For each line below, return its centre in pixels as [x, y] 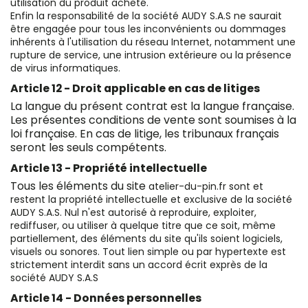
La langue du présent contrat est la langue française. [152, 106]
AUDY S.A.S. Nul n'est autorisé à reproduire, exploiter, [133, 212]
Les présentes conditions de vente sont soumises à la [153, 120]
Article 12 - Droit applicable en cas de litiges [135, 88]
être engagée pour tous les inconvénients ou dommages [148, 29]
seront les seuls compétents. [90, 147]
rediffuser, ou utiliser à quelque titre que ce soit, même [143, 225]
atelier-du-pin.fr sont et [206, 186]
